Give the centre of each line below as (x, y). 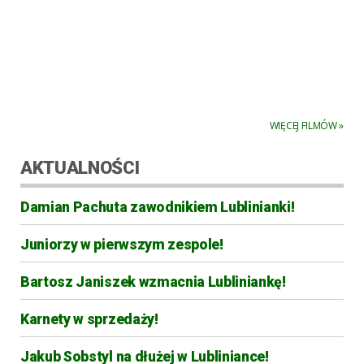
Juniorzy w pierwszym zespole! (122, 244)
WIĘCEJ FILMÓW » (306, 125)
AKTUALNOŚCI (80, 167)
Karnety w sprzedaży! (89, 319)
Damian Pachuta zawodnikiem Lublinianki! (158, 207)
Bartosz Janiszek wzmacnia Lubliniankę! (153, 282)
